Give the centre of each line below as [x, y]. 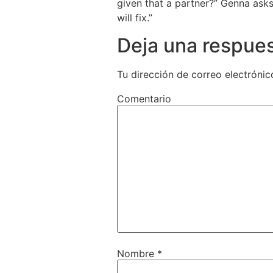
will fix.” [135, 18]
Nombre [137, 253]
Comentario [144, 98]
